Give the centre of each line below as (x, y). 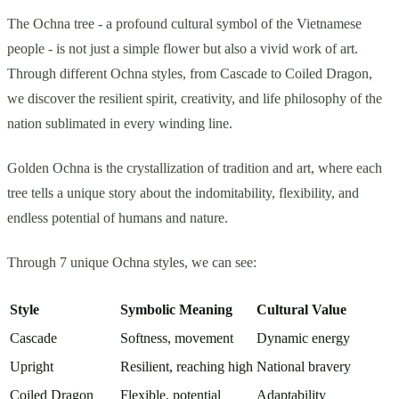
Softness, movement (177, 338)
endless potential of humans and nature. (118, 217)
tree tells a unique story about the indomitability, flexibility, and (183, 192)
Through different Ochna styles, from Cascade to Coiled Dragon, (190, 73)
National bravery (304, 366)
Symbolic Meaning (176, 309)
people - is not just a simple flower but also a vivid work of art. (183, 48)
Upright (32, 366)
